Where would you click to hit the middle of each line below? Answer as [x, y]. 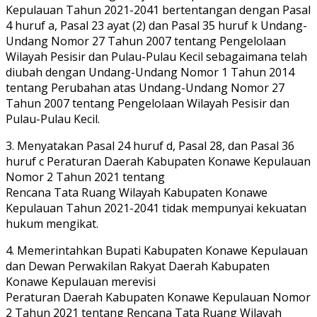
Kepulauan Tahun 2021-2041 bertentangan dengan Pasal [158, 10]
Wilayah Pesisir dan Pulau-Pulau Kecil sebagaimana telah [156, 57]
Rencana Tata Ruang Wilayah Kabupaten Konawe [137, 193]
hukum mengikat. [52, 224]
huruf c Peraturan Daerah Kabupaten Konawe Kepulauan [158, 162]
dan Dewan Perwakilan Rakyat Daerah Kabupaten [138, 266]
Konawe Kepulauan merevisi [81, 282]
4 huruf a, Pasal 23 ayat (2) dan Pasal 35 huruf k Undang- [156, 26]
